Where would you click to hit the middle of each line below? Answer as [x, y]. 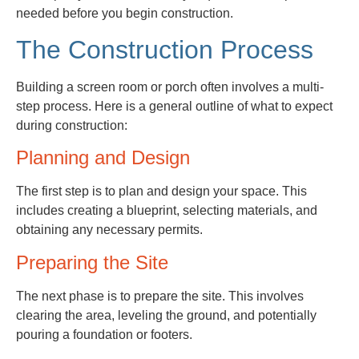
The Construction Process [165, 49]
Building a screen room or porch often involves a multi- [170, 87]
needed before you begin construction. [125, 13]
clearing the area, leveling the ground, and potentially [166, 315]
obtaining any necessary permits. [109, 230]
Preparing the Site [92, 262]
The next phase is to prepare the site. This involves [160, 296]
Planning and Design [103, 158]
